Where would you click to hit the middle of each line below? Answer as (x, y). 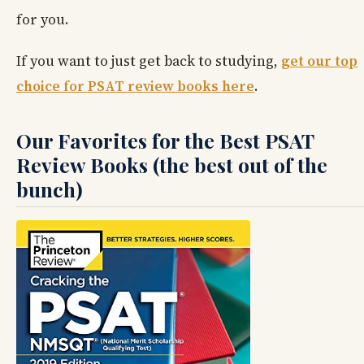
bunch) (50, 189)
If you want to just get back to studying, (149, 61)
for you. (43, 20)
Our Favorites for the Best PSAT (165, 141)
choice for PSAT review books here (135, 87)
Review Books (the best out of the (172, 165)
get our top (319, 61)
